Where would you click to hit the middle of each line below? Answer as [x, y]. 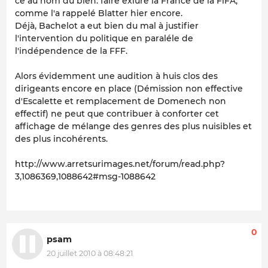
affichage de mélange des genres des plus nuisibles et [133, 126]
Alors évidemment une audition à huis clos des [116, 76]
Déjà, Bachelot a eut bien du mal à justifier [107, 25]
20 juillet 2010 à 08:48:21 [90, 254]
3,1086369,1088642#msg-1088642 [85, 176]
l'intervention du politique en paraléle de [104, 38]
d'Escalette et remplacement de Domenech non [121, 101]
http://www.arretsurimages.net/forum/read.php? [120, 164]
